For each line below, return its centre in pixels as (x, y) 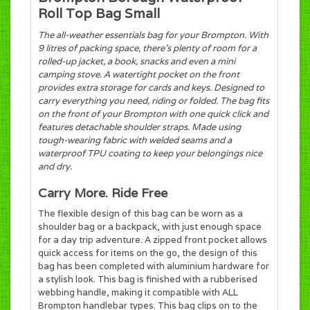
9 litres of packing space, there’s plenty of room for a (147, 48)
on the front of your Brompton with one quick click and (153, 114)
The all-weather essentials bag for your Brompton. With (153, 35)
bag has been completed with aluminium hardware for (154, 266)
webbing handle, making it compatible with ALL (138, 292)
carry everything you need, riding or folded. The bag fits (154, 101)
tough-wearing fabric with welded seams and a (135, 140)
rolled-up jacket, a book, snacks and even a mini (137, 62)
